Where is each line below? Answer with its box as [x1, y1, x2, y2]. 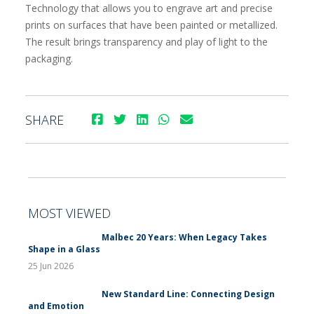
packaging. [25, 52, 73, 65]
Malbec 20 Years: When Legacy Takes [102, 231, 267, 243]
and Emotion [28, 300, 84, 312]
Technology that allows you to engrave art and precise [25, 1, 273, 15]
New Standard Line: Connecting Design [102, 288, 275, 300]
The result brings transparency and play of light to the [25, 35, 268, 48]
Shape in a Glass [28, 243, 100, 255]
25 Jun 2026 [28, 260, 74, 272]
